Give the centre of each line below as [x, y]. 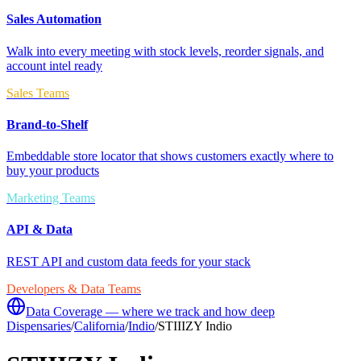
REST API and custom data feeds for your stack [129, 261]
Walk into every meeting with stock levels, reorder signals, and [165, 51]
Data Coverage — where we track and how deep [150, 311]
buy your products [53, 171]
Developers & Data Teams [74, 288]
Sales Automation [54, 19]
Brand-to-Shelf [47, 124]
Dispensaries [39, 326]
